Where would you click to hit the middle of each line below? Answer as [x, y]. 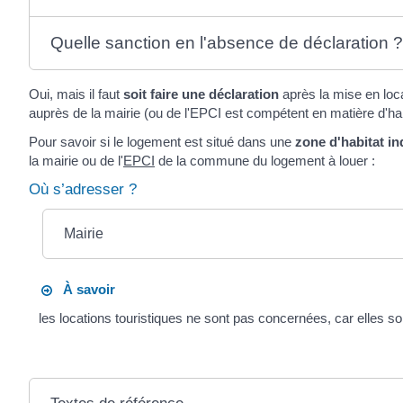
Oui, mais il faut [76, 94]
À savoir [84, 290]
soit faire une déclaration [201, 94]
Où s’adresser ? [83, 190]
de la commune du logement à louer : [265, 160]
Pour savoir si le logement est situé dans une [162, 141]
